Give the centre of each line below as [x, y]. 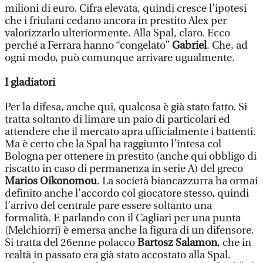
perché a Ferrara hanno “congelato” [88, 45]
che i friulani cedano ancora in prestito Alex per [116, 21]
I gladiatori [30, 82]
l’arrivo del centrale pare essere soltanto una [108, 206]
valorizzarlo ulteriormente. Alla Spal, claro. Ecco [117, 33]
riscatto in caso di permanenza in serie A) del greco [124, 169]
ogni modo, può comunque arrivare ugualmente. [120, 58]
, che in [234, 243]
